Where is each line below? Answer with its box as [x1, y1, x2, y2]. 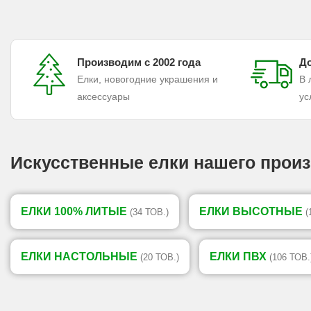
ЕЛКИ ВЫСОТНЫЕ [199, 205, 305, 218]
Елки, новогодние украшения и [77, 74, 218, 85]
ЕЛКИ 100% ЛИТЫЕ [21, 205, 130, 218]
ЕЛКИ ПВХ [210, 251, 269, 263]
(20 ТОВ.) [140, 252, 179, 263]
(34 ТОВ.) [130, 207, 169, 218]
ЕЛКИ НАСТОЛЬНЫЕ [21, 251, 140, 263]
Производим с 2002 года [77, 56, 201, 69]
